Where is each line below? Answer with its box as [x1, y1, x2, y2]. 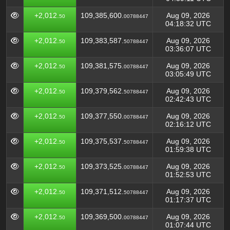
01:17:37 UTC [165, 196, 211, 204]
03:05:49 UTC [165, 70, 211, 78]
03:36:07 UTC [165, 45, 211, 53]
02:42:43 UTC [165, 95, 211, 103]
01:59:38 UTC [165, 145, 211, 154]
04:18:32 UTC [165, 20, 211, 28]
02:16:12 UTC [165, 120, 211, 128]
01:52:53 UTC [165, 170, 211, 179]
